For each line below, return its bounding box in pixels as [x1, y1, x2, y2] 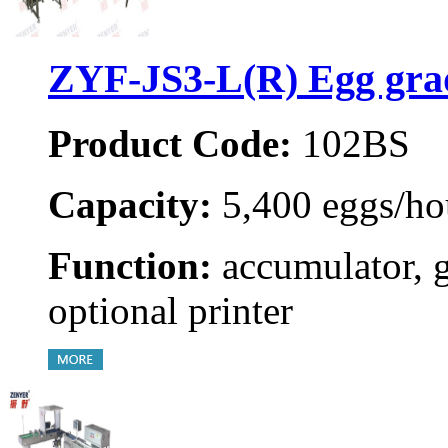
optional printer [48, 289, 293, 333]
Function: [48, 244, 212, 288]
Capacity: [48, 183, 212, 227]
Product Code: [48, 122, 292, 166]
